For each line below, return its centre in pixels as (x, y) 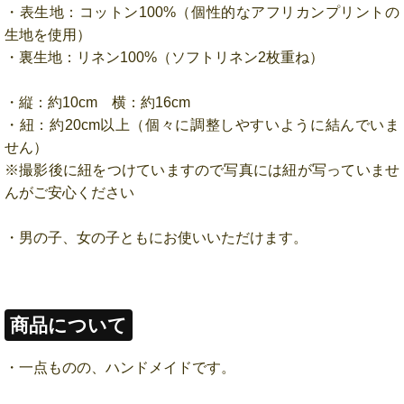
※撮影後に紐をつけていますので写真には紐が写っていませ (202, 170)
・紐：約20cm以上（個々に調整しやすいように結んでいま (202, 124)
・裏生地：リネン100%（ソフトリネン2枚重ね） (164, 57)
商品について (69, 326)
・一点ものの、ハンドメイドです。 (120, 367)
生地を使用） (48, 34)
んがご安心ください (69, 192)
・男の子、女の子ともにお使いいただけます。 (156, 237)
